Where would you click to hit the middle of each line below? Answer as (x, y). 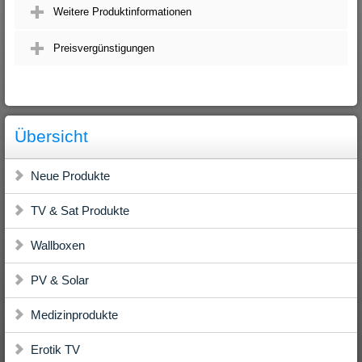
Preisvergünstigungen (104, 48)
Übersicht (51, 136)
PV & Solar (60, 280)
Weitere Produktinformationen (122, 12)
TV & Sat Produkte (80, 210)
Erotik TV (55, 349)
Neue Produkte (70, 176)
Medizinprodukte (74, 315)
